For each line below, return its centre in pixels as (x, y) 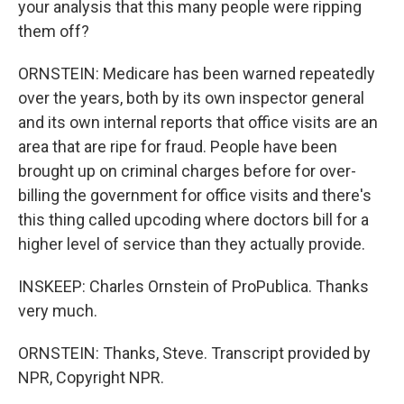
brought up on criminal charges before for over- (187, 171)
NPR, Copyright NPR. (91, 377)
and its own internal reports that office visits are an (198, 122)
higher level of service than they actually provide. (192, 244)
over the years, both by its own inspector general (191, 98)
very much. (58, 311)
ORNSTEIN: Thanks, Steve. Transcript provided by (194, 353)
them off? (54, 31)
